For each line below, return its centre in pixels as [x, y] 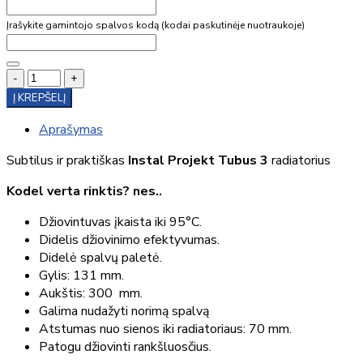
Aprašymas [71, 129]
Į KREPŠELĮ [39, 98]
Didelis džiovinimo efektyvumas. [129, 239]
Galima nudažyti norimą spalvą [124, 311]
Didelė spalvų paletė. [100, 257]
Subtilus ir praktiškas [67, 160]
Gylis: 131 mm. [81, 275]
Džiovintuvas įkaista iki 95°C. [120, 222]
